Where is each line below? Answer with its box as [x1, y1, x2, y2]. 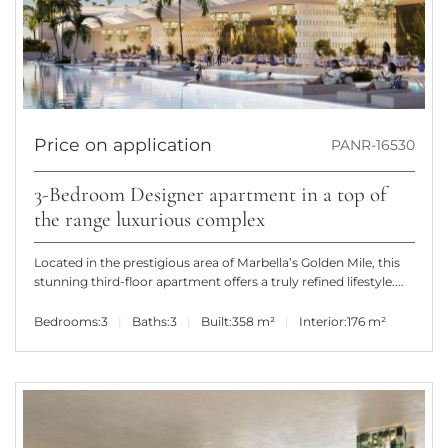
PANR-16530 [330, 135, 415, 154]
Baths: [131, 313, 170, 329]
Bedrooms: [33, 313, 101, 329]
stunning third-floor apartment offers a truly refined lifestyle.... [33, 274, 404, 289]
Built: [200, 313, 232, 329]
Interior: [298, 313, 347, 329]
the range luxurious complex [33, 206, 265, 232]
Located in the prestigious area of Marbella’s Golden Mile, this [33, 255, 400, 270]
